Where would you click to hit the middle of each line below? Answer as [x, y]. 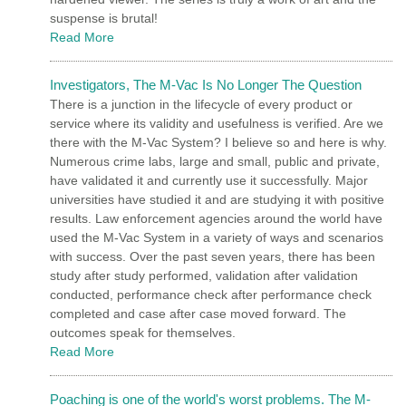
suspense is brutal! [104, 18]
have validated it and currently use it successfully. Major [209, 180]
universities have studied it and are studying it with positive [217, 199]
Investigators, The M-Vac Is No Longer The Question [206, 84]
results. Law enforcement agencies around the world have [216, 218]
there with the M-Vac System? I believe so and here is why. [218, 142]
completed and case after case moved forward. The [198, 313]
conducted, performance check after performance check [211, 294]
